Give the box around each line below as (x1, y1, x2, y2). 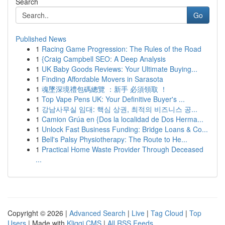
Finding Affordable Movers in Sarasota (42, 74, 163, 84)
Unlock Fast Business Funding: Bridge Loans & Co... (42, 124, 208, 134)
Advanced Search (69, 208, 126, 218)
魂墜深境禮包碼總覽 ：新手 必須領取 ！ (42, 84, 167, 94)
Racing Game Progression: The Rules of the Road (42, 44, 201, 54)
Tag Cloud (151, 208, 183, 218)
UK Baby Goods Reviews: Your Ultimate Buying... (42, 64, 197, 74)
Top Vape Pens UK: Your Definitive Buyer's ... (42, 94, 185, 104)
